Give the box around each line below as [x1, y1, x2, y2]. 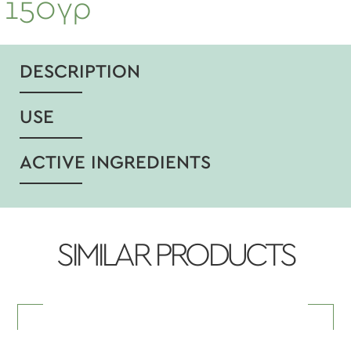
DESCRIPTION [20, 63, 140, 81]
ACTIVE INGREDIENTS [20, 154, 211, 172]
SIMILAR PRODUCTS [56, 239, 295, 272]
